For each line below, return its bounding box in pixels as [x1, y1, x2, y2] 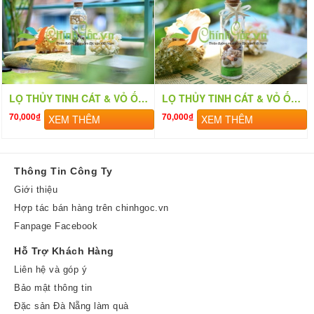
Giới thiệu [14, 184, 57, 196]
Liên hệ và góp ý [14, 264, 87, 275]
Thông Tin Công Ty [14, 165, 113, 177]
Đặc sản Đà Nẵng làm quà [14, 301, 129, 312]
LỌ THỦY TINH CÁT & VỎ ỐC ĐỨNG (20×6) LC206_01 [291, 91, 301, 106]
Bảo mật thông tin [14, 282, 93, 294]
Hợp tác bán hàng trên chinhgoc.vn [14, 203, 169, 214]
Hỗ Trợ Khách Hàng [14, 245, 114, 257]
